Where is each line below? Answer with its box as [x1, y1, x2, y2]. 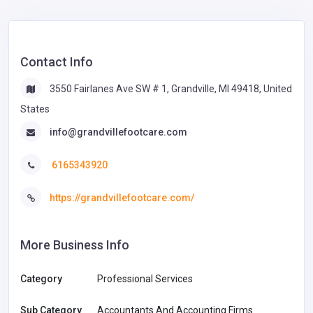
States [20, 103, 50, 115]
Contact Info [20, 54, 93, 69]
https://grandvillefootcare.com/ [50, 192, 194, 204]
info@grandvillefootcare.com [50, 126, 187, 138]
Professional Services [97, 272, 193, 284]
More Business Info [20, 237, 129, 252]
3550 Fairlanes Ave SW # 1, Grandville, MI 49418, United [50, 82, 292, 94]
